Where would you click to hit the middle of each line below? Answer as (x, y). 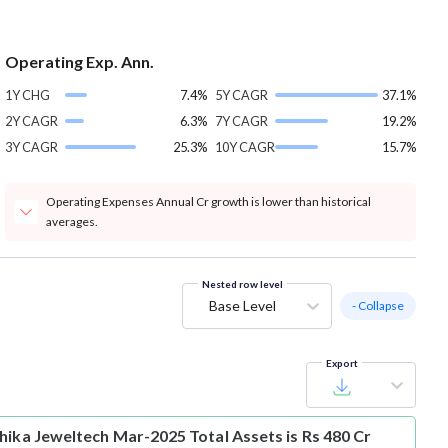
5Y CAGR (241, 95)
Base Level (242, 306)
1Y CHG (28, 95)
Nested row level (242, 284)
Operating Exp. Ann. (80, 62)
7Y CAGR (241, 121)
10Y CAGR (244, 147)
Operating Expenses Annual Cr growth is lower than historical (209, 202)
